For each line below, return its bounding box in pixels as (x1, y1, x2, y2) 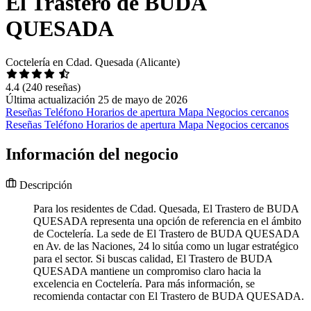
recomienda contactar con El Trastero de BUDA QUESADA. (33, 290, 304, 303)
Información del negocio (6, 145, 178, 164)
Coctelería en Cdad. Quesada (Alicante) (6, 56, 180, 69)
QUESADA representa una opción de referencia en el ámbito (33, 215, 301, 228)
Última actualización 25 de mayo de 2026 (6, 94, 187, 106)
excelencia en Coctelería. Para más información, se (33, 278, 255, 290)
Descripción (17, 179, 72, 192)
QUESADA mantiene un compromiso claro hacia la (33, 265, 261, 278)
